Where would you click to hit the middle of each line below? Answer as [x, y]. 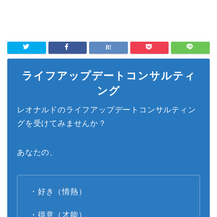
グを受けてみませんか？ [62, 124]
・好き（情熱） [58, 192]
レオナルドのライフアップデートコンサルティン [107, 110]
